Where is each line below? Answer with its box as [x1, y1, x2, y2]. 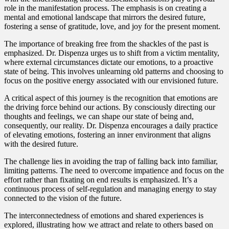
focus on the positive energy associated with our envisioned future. [4, 76, 218, 85]
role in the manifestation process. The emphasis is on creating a [4, 3, 207, 12]
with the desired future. [4, 139, 78, 148]
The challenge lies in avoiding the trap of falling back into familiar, [4, 156, 218, 166]
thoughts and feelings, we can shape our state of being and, [4, 111, 194, 121]
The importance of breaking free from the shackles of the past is [4, 39, 209, 48]
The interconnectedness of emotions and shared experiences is [4, 211, 203, 220]
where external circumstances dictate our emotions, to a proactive [4, 57, 213, 66]
